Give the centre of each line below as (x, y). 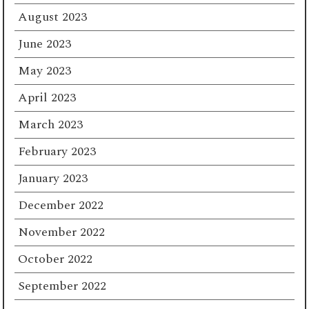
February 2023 (57, 151)
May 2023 (45, 70)
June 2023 (45, 43)
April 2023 (47, 97)
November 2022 (62, 232)
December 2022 (61, 205)
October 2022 (56, 259)
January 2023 (53, 178)
